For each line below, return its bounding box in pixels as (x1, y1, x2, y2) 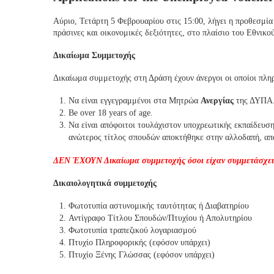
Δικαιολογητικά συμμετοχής (53, 179, 157, 188)
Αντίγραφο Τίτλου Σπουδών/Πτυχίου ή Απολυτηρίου (68, 213, 252, 223)
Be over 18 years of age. (68, 108, 153, 117)
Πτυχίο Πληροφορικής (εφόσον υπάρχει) (68, 238, 210, 247)
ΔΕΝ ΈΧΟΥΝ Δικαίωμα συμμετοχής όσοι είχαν (53, 156, 225, 165)
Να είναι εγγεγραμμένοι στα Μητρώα (68, 96, 201, 105)
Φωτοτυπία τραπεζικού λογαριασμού (68, 226, 196, 235)
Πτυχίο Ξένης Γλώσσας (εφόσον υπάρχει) (68, 250, 215, 259)
